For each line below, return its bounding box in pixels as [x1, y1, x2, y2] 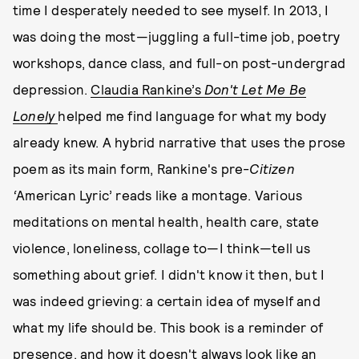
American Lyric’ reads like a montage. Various [16, 187, 303, 204]
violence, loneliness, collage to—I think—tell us [13, 240, 311, 256]
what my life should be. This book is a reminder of [13, 319, 324, 336]
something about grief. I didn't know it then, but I [13, 266, 325, 283]
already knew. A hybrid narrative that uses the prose [13, 134, 346, 151]
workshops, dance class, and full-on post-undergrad [13, 54, 346, 71]
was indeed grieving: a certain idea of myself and [13, 292, 321, 309]
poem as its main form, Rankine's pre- [13, 160, 250, 177]
